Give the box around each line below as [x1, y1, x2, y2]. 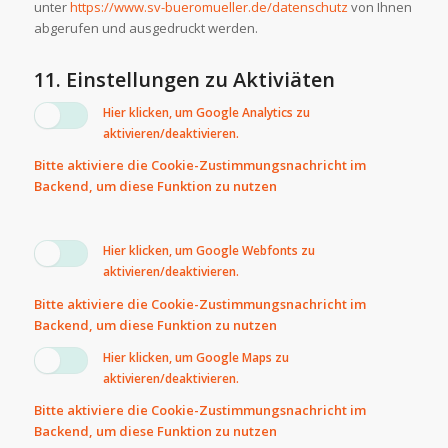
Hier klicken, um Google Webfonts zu [102, 242, 315, 260]
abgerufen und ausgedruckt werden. [33, 19, 258, 38]
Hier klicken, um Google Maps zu [102, 348, 289, 366]
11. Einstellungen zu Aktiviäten [33, 66, 335, 94]
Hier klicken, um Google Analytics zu [102, 104, 310, 122]
